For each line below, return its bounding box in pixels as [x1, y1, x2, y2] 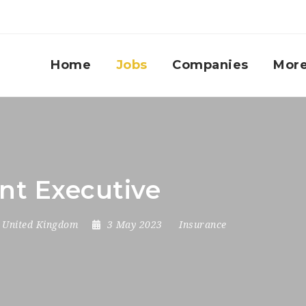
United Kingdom [2, 219, 79, 230]
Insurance [179, 219, 227, 230]
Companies [172, 57, 249, 72]
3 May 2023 [107, 219, 165, 230]
